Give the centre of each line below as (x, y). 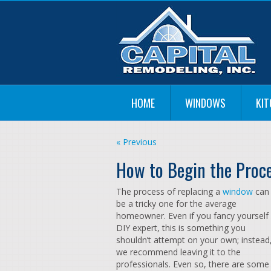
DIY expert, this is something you (181, 228)
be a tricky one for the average (176, 204)
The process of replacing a (169, 191)
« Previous (136, 142)
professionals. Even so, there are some (193, 264)
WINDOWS (205, 103)
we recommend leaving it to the (178, 252)
